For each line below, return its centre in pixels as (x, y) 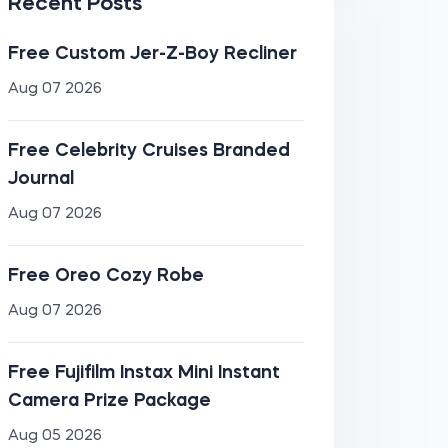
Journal (40, 179)
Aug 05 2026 (54, 436)
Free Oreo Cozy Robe (105, 276)
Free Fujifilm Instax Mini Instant (143, 373)
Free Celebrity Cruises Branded (148, 151)
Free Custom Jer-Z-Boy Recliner (152, 54)
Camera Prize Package (109, 401)
